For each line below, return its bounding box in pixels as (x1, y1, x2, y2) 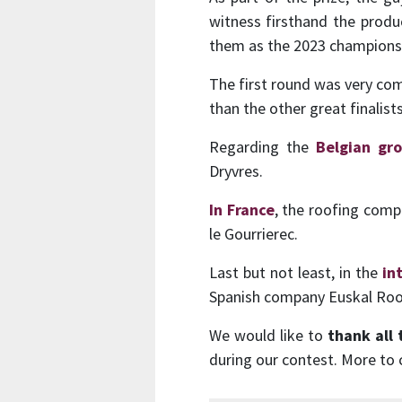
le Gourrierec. (208, 223, 298, 245)
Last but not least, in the (208, 262, 383, 284)
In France (208, 199, 275, 221)
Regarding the (208, 136, 317, 158)
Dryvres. (208, 161, 263, 182)
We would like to (208, 325, 328, 346)
